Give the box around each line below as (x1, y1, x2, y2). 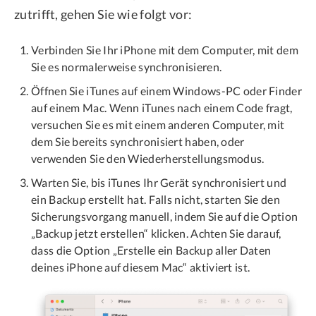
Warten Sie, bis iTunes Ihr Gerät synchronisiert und (31, 176, 287, 190)
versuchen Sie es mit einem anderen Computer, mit (31, 118, 285, 132)
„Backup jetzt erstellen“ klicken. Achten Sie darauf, (31, 226, 281, 241)
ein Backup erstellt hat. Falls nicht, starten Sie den (31, 193, 280, 207)
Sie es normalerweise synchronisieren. (31, 60, 222, 74)
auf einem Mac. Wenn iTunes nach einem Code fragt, (31, 101, 293, 115)
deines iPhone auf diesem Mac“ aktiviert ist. (31, 260, 250, 274)
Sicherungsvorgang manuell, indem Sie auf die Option (31, 209, 298, 224)
